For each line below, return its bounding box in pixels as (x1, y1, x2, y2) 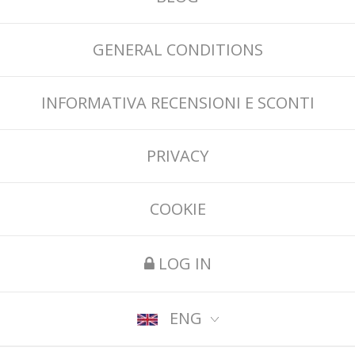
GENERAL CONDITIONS (92, 38, 263, 60)
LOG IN (154, 252, 212, 274)
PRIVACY (147, 144, 208, 166)
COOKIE (149, 197, 206, 219)
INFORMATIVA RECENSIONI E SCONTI (40, 91, 315, 113)
